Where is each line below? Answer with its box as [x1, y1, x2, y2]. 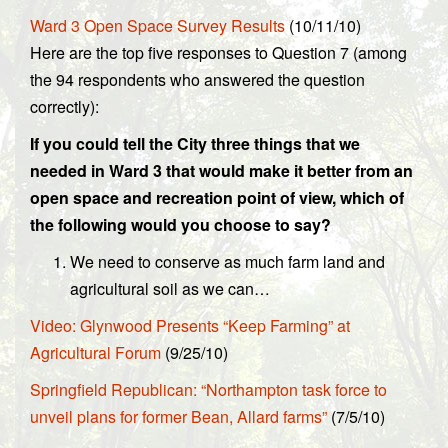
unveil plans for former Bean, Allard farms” [30, 405, 327, 428]
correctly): [30, 95, 99, 118]
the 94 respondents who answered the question [30, 68, 365, 91]
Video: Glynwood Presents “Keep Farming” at [30, 314, 350, 337]
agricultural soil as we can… [70, 277, 270, 300]
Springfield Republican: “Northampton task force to [30, 378, 387, 401]
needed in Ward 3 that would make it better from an [30, 159, 413, 182]
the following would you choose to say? [30, 213, 331, 236]
